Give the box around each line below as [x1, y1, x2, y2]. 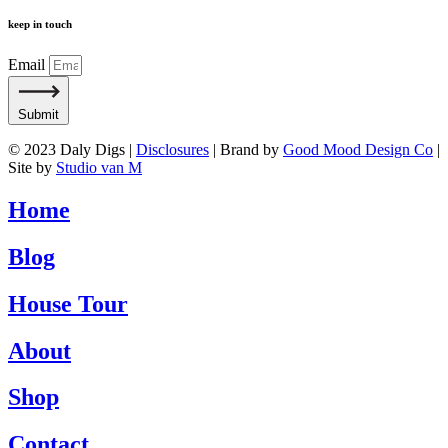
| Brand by [209, 140, 283, 158]
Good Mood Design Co [283, 140, 433, 158]
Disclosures [136, 140, 209, 158]
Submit [18, 106, 59, 122]
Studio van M [56, 158, 142, 176]
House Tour [8, 290, 128, 317]
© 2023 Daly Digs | [8, 140, 136, 158]
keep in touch [8, 18, 72, 31]
